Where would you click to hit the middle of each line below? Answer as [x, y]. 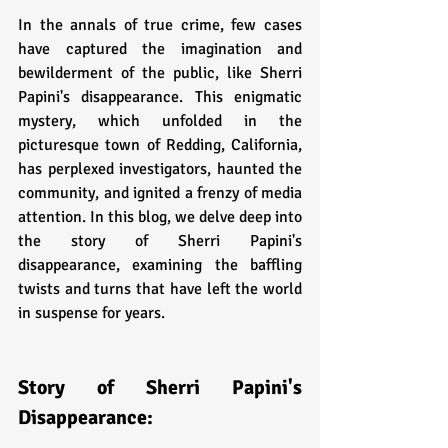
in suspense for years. [91, 312]
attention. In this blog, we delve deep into [160, 216]
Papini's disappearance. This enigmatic [160, 96]
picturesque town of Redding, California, [160, 144]
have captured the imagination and [160, 48]
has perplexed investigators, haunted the [160, 168]
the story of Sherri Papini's [160, 240]
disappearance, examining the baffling [160, 264]
